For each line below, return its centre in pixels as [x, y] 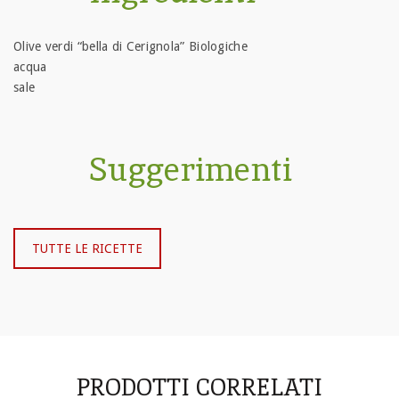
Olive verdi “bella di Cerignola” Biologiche [130, 46]
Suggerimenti [191, 170]
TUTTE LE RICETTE [87, 248]
